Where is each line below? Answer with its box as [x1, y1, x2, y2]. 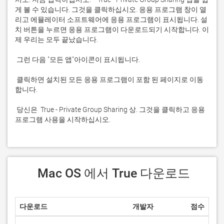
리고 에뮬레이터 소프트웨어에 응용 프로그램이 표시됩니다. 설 [15, 15, 207, 23]
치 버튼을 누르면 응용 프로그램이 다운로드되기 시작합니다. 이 [15, 25, 209, 33]
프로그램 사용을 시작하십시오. [15, 115, 110, 123]
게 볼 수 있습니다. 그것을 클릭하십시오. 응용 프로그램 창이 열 [15, 5, 206, 13]
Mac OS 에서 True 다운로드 [37, 166, 190, 180]
